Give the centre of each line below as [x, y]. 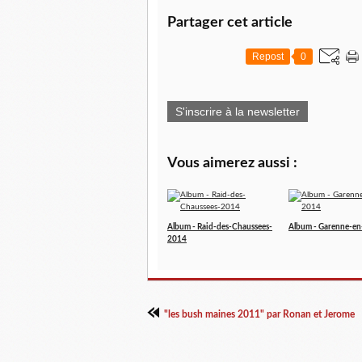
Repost [268, 57]
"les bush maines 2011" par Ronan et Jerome [259, 314]
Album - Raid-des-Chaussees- [220, 227]
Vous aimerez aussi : [232, 163]
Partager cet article [230, 23]
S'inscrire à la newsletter [238, 112]
